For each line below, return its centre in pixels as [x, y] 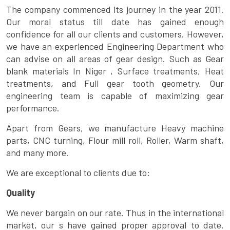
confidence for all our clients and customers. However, [115, 34]
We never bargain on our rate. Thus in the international [115, 213]
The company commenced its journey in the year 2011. [115, 9]
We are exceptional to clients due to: [78, 173]
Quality [21, 193]
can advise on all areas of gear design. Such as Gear [115, 59]
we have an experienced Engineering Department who [115, 46]
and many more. [37, 153]
